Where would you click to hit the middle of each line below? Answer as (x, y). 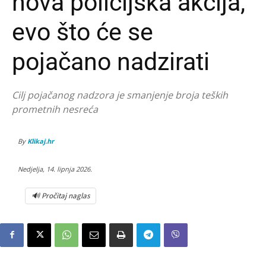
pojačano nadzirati (111, 61)
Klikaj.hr (41, 141)
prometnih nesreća (55, 109)
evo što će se (83, 32)
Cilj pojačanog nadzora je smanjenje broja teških (120, 95)
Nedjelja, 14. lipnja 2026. (55, 169)
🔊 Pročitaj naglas (61, 195)
